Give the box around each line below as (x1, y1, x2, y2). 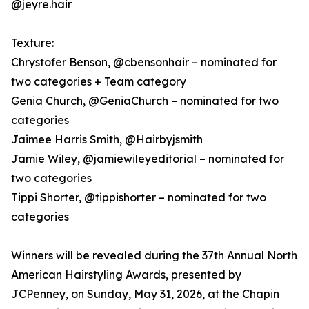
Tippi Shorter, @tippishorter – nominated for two (11, 190, 266, 205)
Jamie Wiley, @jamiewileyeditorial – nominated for (11, 152, 284, 166)
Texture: (11, 36, 54, 50)
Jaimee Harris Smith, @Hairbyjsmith (11, 132, 203, 147)
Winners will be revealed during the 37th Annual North (11, 248, 297, 263)
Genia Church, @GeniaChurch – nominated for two (11, 94, 279, 108)
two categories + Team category (11, 74, 186, 89)
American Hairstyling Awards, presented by (11, 268, 241, 282)
